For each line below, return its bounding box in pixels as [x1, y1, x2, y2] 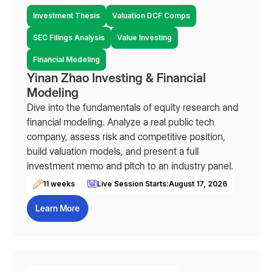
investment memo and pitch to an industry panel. [27, 160, 233, 172]
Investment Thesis [33, 11, 100, 20]
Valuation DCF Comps [112, 11, 190, 20]
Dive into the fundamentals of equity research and [27, 101, 238, 113]
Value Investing [117, 33, 172, 42]
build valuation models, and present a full [27, 145, 199, 157]
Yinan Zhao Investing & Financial [27, 71, 206, 85]
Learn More [35, 203, 80, 213]
